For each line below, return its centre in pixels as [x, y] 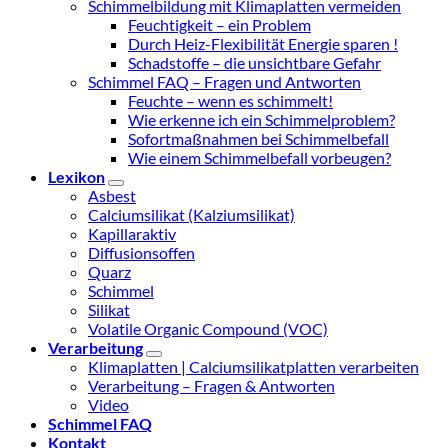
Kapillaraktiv [132, 234]
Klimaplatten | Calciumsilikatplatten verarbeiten [253, 367]
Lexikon [76, 177]
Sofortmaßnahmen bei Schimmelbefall [258, 139]
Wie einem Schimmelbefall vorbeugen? [259, 158]
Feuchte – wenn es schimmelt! [230, 101]
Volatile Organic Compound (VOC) [208, 329]
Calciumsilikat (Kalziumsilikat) [191, 215]
